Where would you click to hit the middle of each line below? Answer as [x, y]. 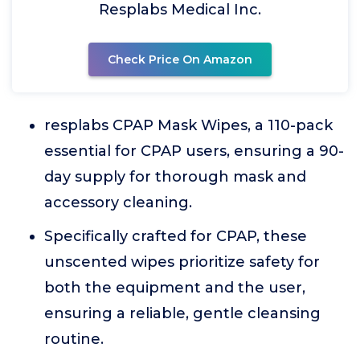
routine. [74, 339]
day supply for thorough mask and [175, 177]
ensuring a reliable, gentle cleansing [182, 313]
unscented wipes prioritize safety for [182, 262]
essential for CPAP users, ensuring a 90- [194, 151]
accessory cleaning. [118, 202]
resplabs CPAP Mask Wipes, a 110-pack [188, 125]
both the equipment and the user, [175, 288]
